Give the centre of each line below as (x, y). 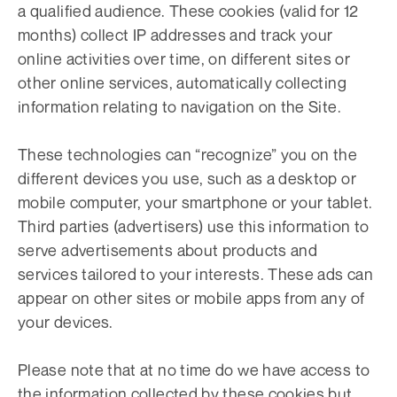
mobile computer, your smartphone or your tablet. (195, 202)
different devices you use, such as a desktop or (187, 178)
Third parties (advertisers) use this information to (194, 226)
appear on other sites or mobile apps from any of (191, 298)
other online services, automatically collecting (182, 82)
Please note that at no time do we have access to (194, 370)
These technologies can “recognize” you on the (188, 154)
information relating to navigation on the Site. (179, 106)
